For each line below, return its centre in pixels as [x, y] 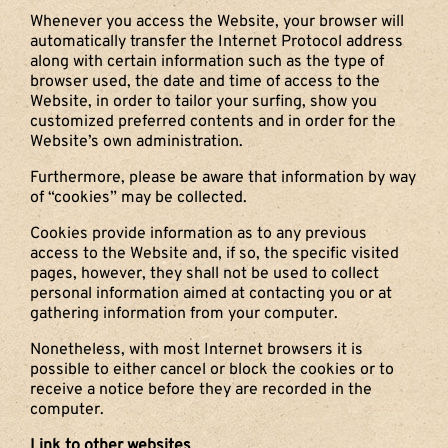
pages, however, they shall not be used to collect [204, 273]
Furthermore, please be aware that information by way [223, 177]
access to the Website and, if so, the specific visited [214, 253]
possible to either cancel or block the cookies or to [212, 369]
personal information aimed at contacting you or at [211, 293]
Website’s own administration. [136, 141]
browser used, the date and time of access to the [205, 81]
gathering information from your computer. [184, 313]
